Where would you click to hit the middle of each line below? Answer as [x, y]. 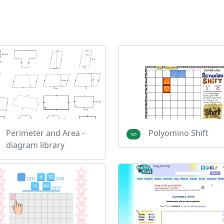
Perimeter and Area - [45, 133]
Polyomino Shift [178, 133]
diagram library [35, 145]
